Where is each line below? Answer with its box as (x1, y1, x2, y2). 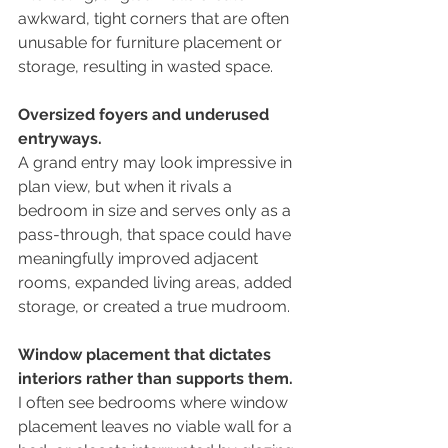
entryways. (18, 129, 102, 149)
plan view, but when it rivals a (18, 177, 236, 197)
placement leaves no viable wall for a (18, 417, 296, 437)
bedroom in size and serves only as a (18, 201, 295, 221)
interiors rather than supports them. (18, 369, 293, 389)
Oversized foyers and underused (18, 105, 273, 125)
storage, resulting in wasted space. (18, 57, 273, 77)
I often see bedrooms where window (18, 393, 292, 413)
